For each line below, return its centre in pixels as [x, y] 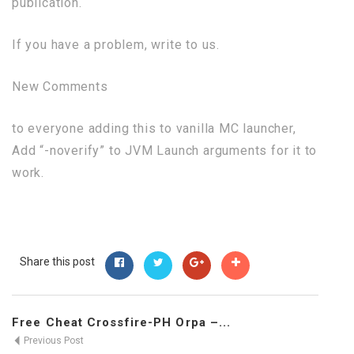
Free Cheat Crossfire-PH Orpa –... [122, 323]
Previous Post [53, 341]
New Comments [60, 87]
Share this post [57, 262]
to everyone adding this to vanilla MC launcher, [154, 129]
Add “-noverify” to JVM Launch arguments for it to [165, 151]
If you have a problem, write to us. [116, 45]
